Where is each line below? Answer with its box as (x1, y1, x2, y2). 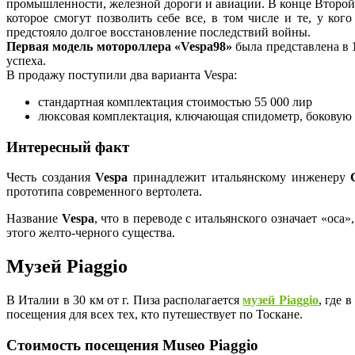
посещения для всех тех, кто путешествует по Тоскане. (6, 307, 303, 322)
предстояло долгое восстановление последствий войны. (6, 25, 311, 39)
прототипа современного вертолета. (6, 185, 202, 199)
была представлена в (231, 39, 353, 53)
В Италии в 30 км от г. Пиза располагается (6, 293, 243, 307)
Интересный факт (6, 138, 129, 155)
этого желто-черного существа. (6, 226, 175, 240)
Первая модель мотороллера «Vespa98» (6, 39, 232, 53)
